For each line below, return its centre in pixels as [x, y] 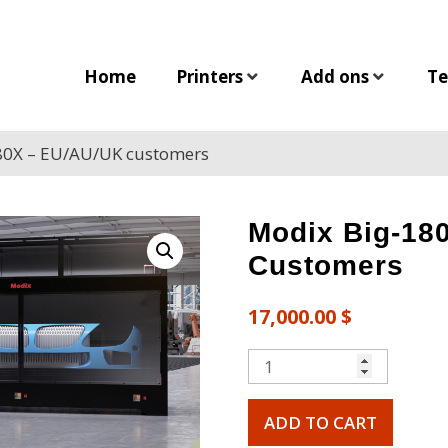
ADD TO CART [320, 423]
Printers [209, 77]
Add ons [335, 77]
